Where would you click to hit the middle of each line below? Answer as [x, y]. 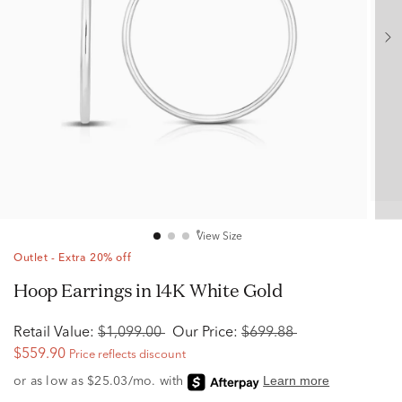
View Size [219, 237]
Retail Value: [54, 333]
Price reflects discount [127, 355]
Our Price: [205, 333]
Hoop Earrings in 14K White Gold [155, 290]
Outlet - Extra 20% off [73, 258]
